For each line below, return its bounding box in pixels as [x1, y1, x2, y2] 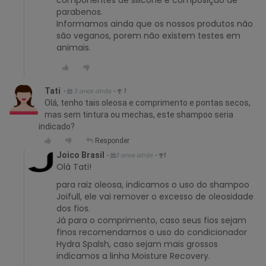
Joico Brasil [56, 150, 106, 160]
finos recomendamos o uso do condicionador [56, 226, 247, 238]
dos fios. [56, 202, 93, 214]
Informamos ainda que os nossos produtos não [56, 17, 253, 30]
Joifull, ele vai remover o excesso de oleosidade [56, 190, 254, 202]
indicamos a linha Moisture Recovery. [56, 249, 210, 262]
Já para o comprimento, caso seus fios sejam [56, 214, 246, 226]
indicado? [39, 121, 75, 131]
